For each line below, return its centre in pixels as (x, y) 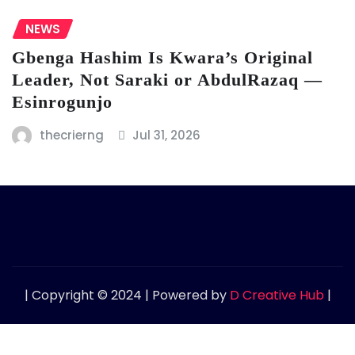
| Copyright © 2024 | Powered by (127, 295)
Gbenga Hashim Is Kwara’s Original (162, 57)
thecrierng (71, 135)
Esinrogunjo (62, 102)
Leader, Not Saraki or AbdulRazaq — (167, 80)
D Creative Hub (277, 295)
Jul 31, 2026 (167, 135)
